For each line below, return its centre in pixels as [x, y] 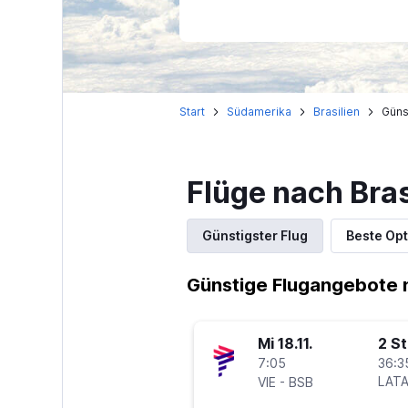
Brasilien [336, 112]
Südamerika [259, 112]
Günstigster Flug [255, 235]
